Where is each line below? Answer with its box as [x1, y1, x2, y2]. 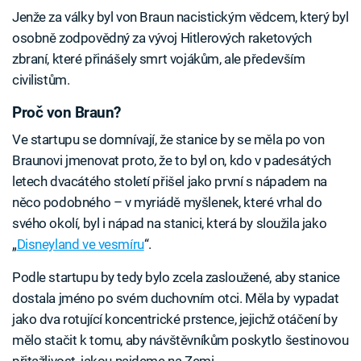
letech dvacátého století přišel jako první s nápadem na [12, 173, 327, 190]
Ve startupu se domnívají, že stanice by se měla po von [12, 131, 325, 148]
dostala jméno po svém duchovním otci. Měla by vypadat [12, 290, 339, 307]
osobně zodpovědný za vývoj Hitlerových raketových [12, 29, 312, 46]
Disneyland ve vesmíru [16, 236, 144, 253]
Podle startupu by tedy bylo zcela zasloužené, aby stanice [12, 269, 340, 286]
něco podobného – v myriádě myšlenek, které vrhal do [12, 194, 322, 211]
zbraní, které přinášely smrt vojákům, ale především [12, 50, 305, 67]
